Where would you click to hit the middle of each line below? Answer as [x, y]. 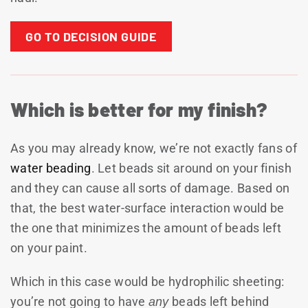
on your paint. [49, 248]
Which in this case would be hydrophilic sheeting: [147, 282]
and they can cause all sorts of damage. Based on [150, 188]
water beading [51, 168]
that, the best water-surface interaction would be [147, 208]
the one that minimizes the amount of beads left [146, 228]
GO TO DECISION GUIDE [91, 36]
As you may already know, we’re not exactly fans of [154, 148]
